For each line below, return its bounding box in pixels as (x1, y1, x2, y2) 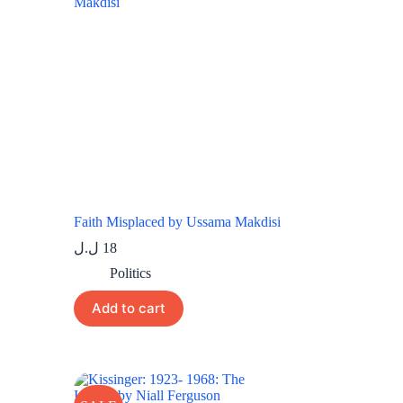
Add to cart (92, 300, 166, 318)
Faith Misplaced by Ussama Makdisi (74, 213, 282, 229)
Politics (110, 264, 152, 281)
